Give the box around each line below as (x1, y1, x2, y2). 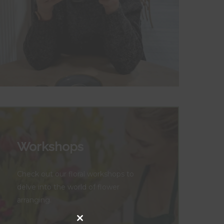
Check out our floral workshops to (17, 169, 134, 178)
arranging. (17, 195, 52, 204)
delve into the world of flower (17, 182, 120, 191)
